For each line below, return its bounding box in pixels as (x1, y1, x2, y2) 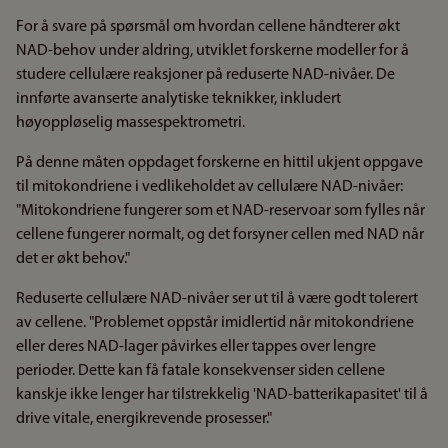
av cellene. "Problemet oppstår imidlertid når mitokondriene (16, 315, 414, 331)
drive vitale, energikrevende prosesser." (16, 411, 272, 427)
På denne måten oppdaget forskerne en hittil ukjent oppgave (16, 155, 423, 171)
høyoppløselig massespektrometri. (16, 115, 245, 131)
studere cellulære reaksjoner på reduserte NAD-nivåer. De (16, 67, 395, 83)
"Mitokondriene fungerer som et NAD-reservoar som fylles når (16, 203, 425, 219)
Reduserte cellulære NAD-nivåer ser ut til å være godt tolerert (16, 291, 418, 307)
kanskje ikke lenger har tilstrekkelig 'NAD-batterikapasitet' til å (16, 387, 428, 403)
